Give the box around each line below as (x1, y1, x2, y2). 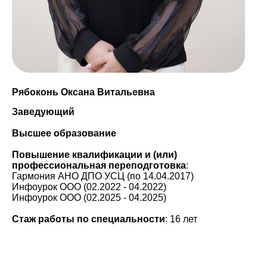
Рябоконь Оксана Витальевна (12, 87, 155, 97)
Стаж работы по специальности (12, 214, 165, 224)
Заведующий (12, 107, 74, 117)
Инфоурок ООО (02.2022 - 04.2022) (12, 182, 166, 192)
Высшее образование (12, 128, 116, 138)
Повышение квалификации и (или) (12, 150, 177, 160)
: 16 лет (165, 214, 197, 224)
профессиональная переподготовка (12, 160, 186, 170)
